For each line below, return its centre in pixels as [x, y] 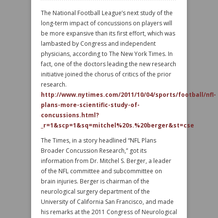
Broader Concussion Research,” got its [94, 151]
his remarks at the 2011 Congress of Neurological [109, 212]
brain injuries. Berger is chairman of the [95, 181]
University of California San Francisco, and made [107, 202]
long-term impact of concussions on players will [107, 23]
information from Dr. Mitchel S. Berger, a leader [106, 161]
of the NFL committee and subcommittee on [101, 171]
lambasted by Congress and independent [98, 44]
